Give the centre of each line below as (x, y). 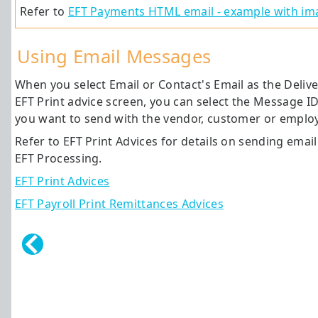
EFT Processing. (59, 159)
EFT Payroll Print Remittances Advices (119, 204)
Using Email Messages (114, 57)
